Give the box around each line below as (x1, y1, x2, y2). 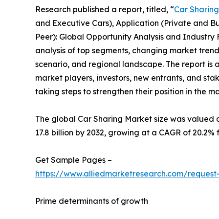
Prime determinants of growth (35, 196, 148, 206)
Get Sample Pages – (35, 155, 112, 165)
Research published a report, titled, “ (35, 4, 174, 15)
